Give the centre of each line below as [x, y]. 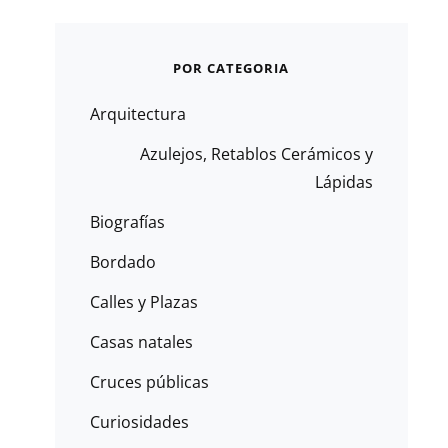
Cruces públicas [149, 382]
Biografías [127, 222]
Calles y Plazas [143, 302]
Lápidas [344, 182]
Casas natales [141, 342]
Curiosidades [139, 422]
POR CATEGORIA [231, 68]
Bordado [122, 262]
